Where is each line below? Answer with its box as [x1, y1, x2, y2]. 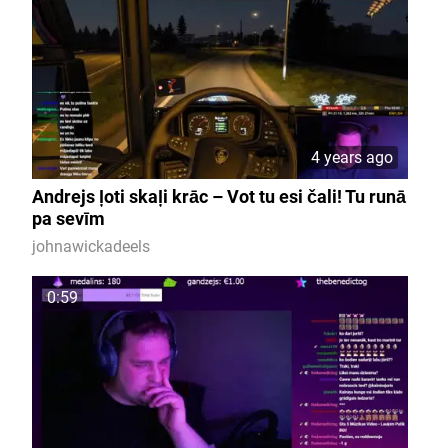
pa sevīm [31, 207, 105, 229]
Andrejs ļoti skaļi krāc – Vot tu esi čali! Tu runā [31, 185, 406, 207]
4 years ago [311, 147, 393, 167]
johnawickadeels [31, 236, 150, 256]
